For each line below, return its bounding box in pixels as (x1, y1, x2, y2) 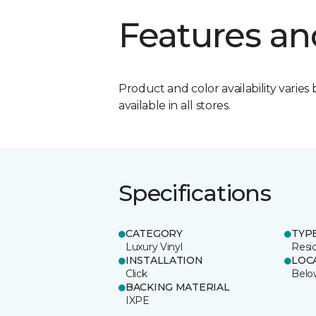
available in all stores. (119, 98, 231, 112)
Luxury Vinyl (126, 240, 183, 253)
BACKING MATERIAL (126, 280, 230, 293)
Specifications (119, 178, 272, 207)
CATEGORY (126, 226, 183, 240)
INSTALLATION (126, 253, 203, 267)
